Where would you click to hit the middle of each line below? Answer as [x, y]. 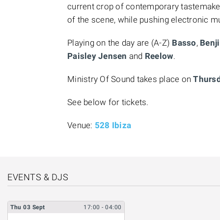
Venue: [81, 125]
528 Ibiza [113, 125]
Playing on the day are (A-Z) [120, 43]
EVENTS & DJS [38, 177]
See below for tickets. [108, 102]
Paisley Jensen [98, 56]
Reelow [158, 56]
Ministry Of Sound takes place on [130, 79]
